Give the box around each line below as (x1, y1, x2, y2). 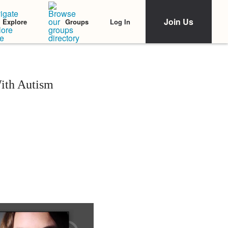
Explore (3, 17, 27, 26)
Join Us (164, 16, 193, 27)
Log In (110, 16, 130, 26)
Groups (65, 17, 89, 26)
